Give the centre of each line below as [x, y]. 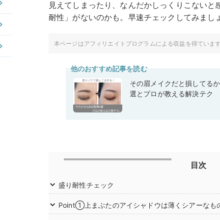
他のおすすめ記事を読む [109, 69]
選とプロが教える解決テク [171, 94]
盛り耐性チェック [86, 185]
